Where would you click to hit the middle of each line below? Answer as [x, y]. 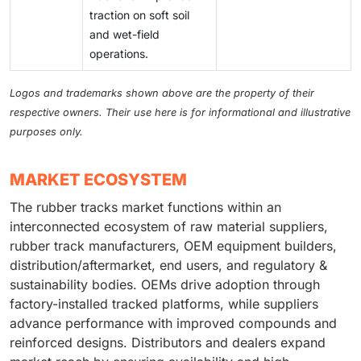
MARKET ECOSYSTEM [98, 180]
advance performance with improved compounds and [173, 324]
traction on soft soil [139, 15]
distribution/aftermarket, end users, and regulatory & [168, 266]
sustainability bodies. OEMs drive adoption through [165, 285]
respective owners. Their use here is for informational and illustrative [180, 113]
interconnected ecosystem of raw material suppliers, [169, 227]
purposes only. [46, 132]
